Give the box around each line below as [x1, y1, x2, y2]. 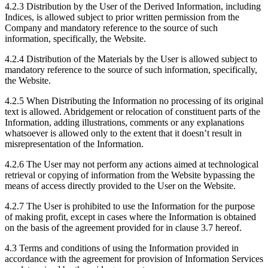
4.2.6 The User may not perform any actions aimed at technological [5, 159, 258, 170]
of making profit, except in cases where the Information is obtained [5, 212, 256, 223]
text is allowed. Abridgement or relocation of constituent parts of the [5, 106, 260, 117]
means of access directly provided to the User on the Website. [5, 181, 236, 191]
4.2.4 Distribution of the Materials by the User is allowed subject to [5, 54, 257, 65]
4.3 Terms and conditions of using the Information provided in [5, 243, 239, 254]
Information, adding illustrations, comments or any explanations [5, 117, 244, 128]
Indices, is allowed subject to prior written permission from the [5, 12, 239, 23]
